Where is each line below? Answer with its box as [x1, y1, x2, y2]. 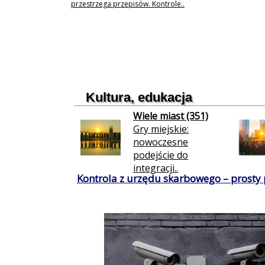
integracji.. [133, 161, 178, 174]
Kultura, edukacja [86, 90, 192, 105]
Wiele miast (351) [133, 109, 208, 122]
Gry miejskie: [133, 122, 189, 135]
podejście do [133, 148, 188, 161]
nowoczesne [133, 135, 188, 148]
